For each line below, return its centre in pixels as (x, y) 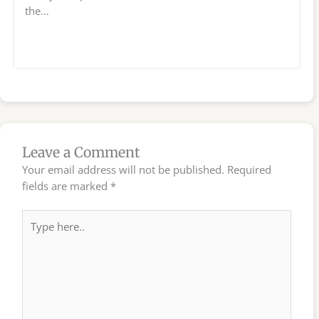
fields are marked (67, 185)
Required (250, 169)
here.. (36, 233)
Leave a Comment (82, 152)
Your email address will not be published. (124, 169)
